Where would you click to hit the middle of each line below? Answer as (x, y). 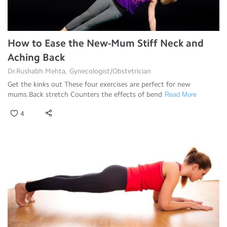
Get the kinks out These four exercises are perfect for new (99, 84)
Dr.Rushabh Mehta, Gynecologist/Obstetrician (79, 71)
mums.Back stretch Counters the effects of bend (85, 94)
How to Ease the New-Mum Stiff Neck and (106, 43)
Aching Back (36, 57)
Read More (181, 94)
